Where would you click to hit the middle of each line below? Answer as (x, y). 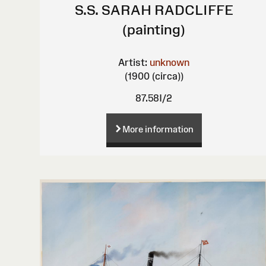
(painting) (154, 30)
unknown (170, 63)
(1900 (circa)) (154, 76)
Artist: (133, 63)
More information (158, 129)
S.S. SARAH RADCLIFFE (154, 10)
